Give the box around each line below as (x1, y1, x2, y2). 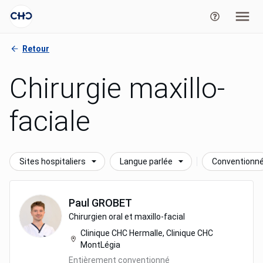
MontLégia (80, 240, 120, 249)
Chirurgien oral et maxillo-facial (69, 212, 185, 221)
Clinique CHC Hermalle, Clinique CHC (80, 228, 213, 238)
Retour (22, 44, 49, 53)
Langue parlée (120, 157, 173, 166)
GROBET (92, 197, 132, 209)
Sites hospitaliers (19, 157, 86, 166)
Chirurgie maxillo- (9, 72, 225, 105)
